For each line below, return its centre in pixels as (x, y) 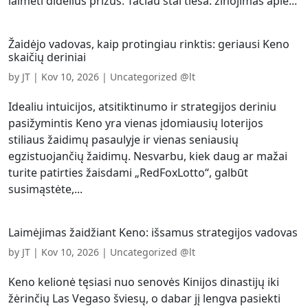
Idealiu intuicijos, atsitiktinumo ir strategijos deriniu (142, 107)
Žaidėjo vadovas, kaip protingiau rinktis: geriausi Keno (149, 44)
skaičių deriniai (47, 57)
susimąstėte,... (45, 189)
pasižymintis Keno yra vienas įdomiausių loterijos (136, 123)
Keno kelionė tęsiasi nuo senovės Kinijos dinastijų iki (144, 282)
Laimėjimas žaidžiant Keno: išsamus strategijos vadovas (153, 232)
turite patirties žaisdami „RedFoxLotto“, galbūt (128, 173)
